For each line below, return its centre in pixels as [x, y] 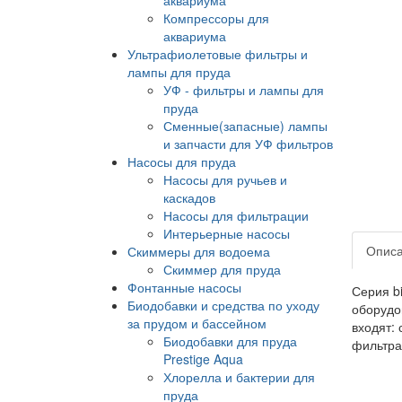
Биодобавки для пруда [230, 341]
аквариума [195, 35]
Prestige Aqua [203, 358]
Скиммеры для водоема [199, 251]
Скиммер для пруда [222, 269]
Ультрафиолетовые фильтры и [218, 53]
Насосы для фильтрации [236, 215]
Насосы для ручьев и [225, 179]
